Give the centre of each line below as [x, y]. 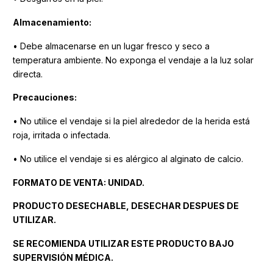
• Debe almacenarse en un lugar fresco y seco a [111, 46]
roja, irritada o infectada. [62, 135]
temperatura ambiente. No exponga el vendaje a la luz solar [133, 60]
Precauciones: [45, 97]
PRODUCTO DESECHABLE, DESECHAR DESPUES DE [126, 206]
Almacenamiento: [52, 22]
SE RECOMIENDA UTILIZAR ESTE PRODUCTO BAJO [123, 244]
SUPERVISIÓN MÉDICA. [63, 258]
